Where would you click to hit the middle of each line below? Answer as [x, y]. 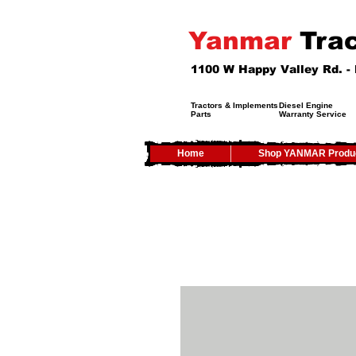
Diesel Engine [306, 105]
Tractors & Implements [234, 105]
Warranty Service [313, 114]
